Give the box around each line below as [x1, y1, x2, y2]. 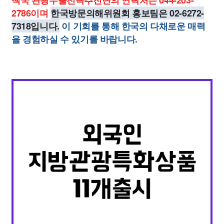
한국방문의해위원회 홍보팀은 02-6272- [50, 6, 204, 19]
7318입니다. [11, 19, 59, 32]
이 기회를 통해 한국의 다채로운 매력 [61, 19, 205, 32]
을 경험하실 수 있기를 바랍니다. [11, 32, 137, 45]
